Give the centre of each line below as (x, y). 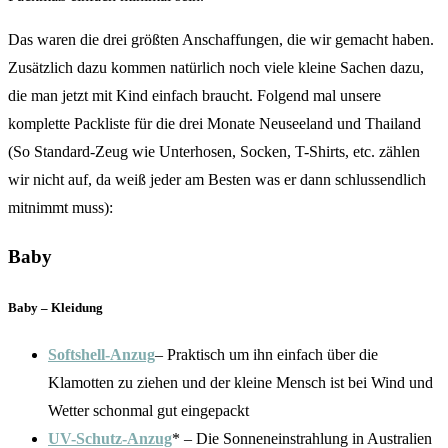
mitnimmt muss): (60, 207)
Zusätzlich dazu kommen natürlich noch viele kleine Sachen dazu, (216, 67)
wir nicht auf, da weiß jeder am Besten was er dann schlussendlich (217, 179)
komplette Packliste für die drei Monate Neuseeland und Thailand (214, 123)
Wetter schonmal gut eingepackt (148, 410)
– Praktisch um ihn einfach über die (266, 354)
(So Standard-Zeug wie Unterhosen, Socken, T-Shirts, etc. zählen (214, 151)
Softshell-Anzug (101, 354)
